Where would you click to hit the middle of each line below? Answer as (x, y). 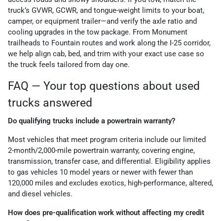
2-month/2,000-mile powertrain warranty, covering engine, (101, 151)
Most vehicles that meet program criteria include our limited (107, 140)
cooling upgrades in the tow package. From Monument (98, 32)
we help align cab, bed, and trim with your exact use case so (106, 54)
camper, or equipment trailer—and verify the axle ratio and (102, 21)
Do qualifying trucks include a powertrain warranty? (92, 121)
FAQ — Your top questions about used (104, 86)
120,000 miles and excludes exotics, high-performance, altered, (110, 183)
